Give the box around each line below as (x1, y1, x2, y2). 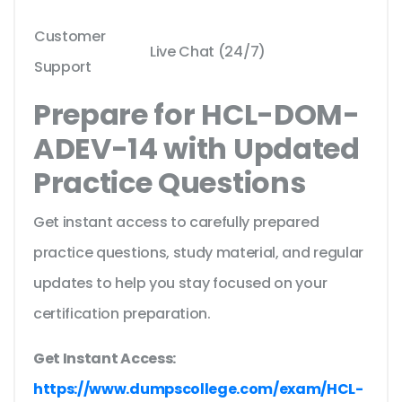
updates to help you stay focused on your (33, 273, 328, 294)
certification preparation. (33, 303, 214, 325)
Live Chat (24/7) (150, 41, 266, 63)
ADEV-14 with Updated (33, 128, 360, 170)
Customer (34, 26, 106, 48)
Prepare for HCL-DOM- (33, 94, 360, 135)
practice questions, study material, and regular (33, 242, 363, 264)
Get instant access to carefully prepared (33, 212, 319, 233)
